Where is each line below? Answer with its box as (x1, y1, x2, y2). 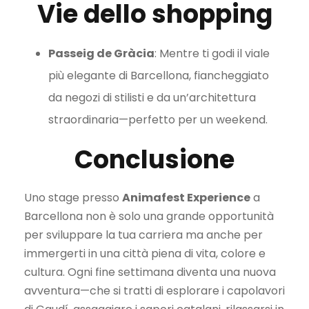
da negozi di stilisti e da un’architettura (48, 90, 256, 106)
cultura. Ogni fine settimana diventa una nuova (24, 264, 276, 281)
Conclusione (74, 142, 235, 178)
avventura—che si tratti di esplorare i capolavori (24, 283, 285, 299)
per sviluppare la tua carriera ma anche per (24, 227, 263, 243)
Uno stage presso (24, 190, 122, 206)
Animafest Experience (122, 190, 250, 206)
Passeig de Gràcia (48, 46, 154, 62)
